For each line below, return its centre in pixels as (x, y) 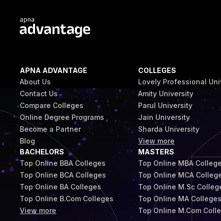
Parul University (165, 105)
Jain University (164, 117)
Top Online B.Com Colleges (67, 199)
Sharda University (169, 129)
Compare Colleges (52, 105)
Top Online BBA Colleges (63, 163)
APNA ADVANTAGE (54, 70)
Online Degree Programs (62, 117)
